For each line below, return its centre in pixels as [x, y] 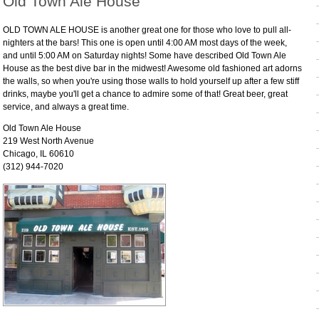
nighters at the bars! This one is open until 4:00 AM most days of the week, [145, 43]
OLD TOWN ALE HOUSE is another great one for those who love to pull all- [147, 30]
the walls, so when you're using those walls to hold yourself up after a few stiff [151, 81]
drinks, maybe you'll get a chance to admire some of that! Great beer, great [145, 94]
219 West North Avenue [48, 141]
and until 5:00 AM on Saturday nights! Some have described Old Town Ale [145, 56]
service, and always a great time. [66, 107]
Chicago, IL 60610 [38, 154]
